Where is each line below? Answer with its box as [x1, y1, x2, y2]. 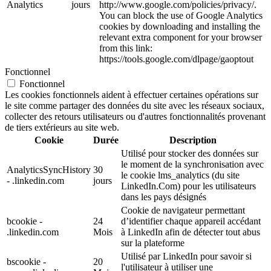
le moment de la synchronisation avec [121, 159, 264, 170]
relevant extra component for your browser [99, 32, 262, 43]
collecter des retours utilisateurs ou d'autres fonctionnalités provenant [5, 111, 266, 122]
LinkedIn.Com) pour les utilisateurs [121, 181, 256, 192]
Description [169, 135, 217, 146]
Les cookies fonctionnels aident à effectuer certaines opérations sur [5, 90, 258, 100]
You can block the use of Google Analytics [99, 10, 263, 21]
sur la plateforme [121, 238, 184, 249]
